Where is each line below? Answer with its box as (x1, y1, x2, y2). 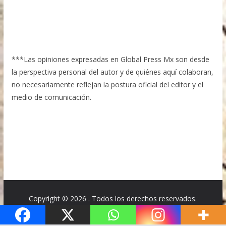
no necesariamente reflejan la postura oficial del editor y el (11, 79, 203, 89)
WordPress (172, 206, 208, 216)
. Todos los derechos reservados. (88, 194, 197, 203)
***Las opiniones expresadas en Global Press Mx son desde (11, 54, 209, 64)
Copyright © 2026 (29, 194, 89, 203)
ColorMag (39, 206, 72, 216)
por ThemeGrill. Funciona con (72, 206, 172, 216)
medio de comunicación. (11, 92, 91, 102)
